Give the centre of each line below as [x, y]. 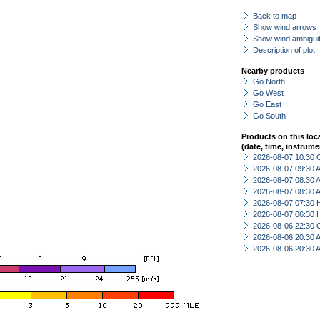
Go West [268, 93]
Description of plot [284, 50]
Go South [269, 116]
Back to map [275, 16]
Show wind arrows [285, 27]
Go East [267, 104]
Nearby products [273, 71]
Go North [269, 81]
